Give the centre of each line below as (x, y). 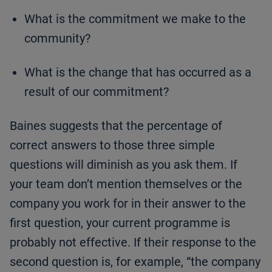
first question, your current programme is (120, 223)
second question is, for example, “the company (135, 262)
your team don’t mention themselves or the (126, 184)
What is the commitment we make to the (135, 19)
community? (57, 39)
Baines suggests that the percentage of (116, 126)
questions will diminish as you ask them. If (124, 165)
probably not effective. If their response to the (133, 243)
